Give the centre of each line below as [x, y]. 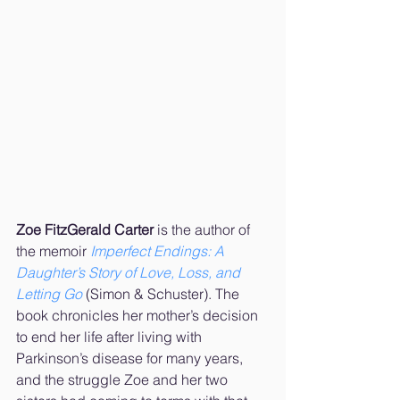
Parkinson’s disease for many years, [131, 358]
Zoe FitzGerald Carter [85, 229]
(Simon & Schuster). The [162, 293]
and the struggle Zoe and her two [124, 379]
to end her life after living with [111, 336]
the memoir [53, 250]
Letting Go [49, 293]
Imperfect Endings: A [159, 250]
